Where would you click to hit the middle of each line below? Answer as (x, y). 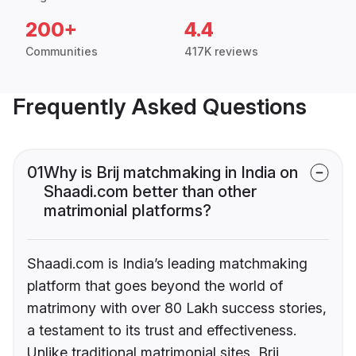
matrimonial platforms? (128, 211)
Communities (62, 52)
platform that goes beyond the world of (155, 286)
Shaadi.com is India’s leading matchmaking (167, 264)
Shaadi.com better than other (150, 192)
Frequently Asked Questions (160, 107)
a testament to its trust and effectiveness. (162, 331)
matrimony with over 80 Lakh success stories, (177, 308)
